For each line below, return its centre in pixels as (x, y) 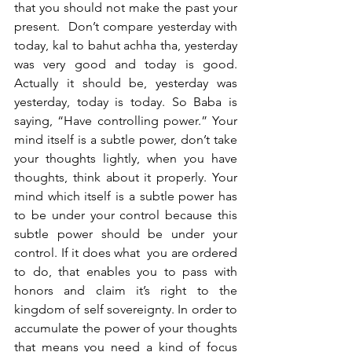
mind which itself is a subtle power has (126, 196)
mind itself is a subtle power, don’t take (126, 139)
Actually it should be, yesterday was (126, 83)
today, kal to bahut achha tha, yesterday (126, 45)
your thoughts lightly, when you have (126, 158)
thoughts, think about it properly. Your (126, 177)
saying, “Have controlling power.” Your (126, 121)
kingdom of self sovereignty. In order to (126, 309)
